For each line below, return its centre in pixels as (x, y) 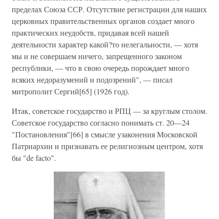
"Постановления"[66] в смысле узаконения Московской (105, 134)
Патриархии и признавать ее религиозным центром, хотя (107, 146)
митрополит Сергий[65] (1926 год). (71, 91)
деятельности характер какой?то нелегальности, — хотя (105, 44)
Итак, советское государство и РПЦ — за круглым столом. (109, 111)
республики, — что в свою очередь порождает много (100, 68)
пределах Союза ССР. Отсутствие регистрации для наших (109, 9)
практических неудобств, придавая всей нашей (90, 33)
